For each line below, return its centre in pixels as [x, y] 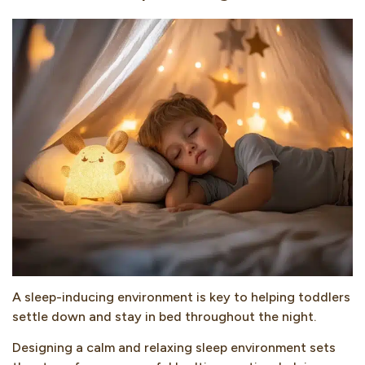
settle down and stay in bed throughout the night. [164, 316]
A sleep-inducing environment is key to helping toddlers [181, 297]
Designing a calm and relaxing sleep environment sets [174, 348]
